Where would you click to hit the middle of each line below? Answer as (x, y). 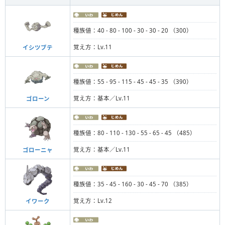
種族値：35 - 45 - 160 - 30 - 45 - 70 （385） (133, 184)
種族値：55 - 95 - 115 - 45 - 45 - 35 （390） (133, 82)
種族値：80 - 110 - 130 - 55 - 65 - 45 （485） (135, 133)
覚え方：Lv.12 (93, 200)
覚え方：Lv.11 (93, 47)
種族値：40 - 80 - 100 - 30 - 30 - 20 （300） (133, 31)
